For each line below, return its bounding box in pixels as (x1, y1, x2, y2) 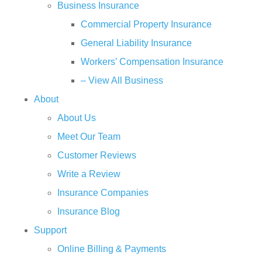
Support (34, 225, 67, 235)
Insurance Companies (57, 188, 149, 198)
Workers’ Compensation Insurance (81, 57, 223, 67)
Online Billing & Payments (57, 244, 166, 254)
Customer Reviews (57, 150, 136, 160)
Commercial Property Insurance (81, 19, 212, 29)
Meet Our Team (57, 132, 120, 142)
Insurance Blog (57, 206, 120, 216)
